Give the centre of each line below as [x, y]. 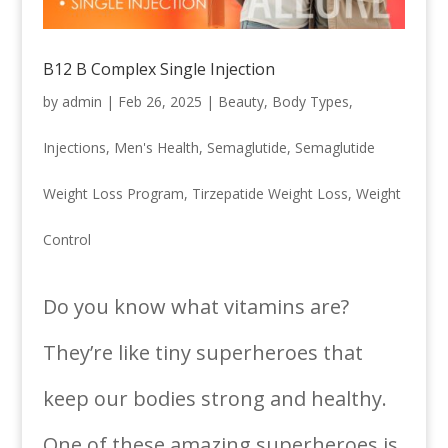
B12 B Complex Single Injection [158, 68]
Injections [74, 147]
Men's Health [156, 147]
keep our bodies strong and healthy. [214, 398]
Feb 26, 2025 [159, 101]
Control [66, 239]
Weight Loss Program [113, 193]
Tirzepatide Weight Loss [269, 193]
